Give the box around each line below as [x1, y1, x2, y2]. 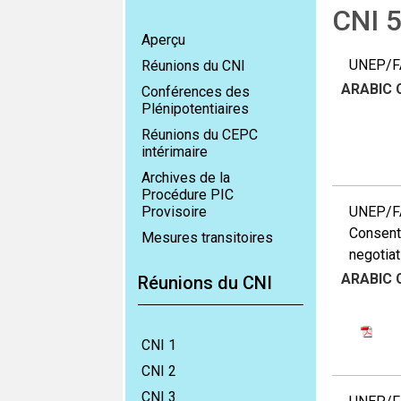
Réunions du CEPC [141, 126, 258, 143]
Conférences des [141, 83, 250, 100]
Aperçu [141, 31, 185, 48]
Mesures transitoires [141, 229, 273, 246]
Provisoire [141, 203, 207, 220]
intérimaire [141, 143, 208, 160]
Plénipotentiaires [141, 100, 249, 117]
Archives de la [141, 169, 230, 186]
